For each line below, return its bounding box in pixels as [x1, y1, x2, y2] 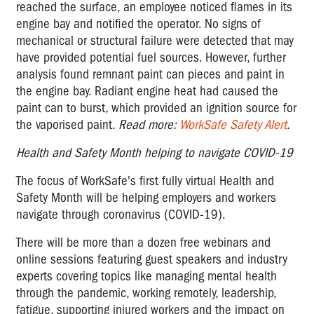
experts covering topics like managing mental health [16, 268, 277, 284]
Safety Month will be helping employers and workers [16, 189, 276, 205]
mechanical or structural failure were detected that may [16, 32, 294, 48]
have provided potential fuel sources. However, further [16, 49, 286, 65]
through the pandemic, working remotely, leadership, [16, 285, 276, 301]
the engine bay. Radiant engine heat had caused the [16, 83, 278, 99]
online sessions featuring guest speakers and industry [16, 251, 287, 267]
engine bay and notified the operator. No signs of [16, 15, 261, 32]
